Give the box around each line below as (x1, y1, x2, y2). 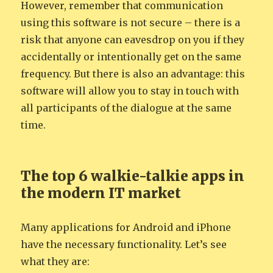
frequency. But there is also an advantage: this (21, 68, 246, 80)
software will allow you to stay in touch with (21, 85, 239, 97)
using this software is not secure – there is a (21, 16, 241, 29)
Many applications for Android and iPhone (21, 221, 232, 234)
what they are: (21, 255, 90, 268)
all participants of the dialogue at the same (21, 102, 232, 115)
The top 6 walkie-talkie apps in (21, 167, 245, 185)
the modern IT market (21, 184, 182, 202)
